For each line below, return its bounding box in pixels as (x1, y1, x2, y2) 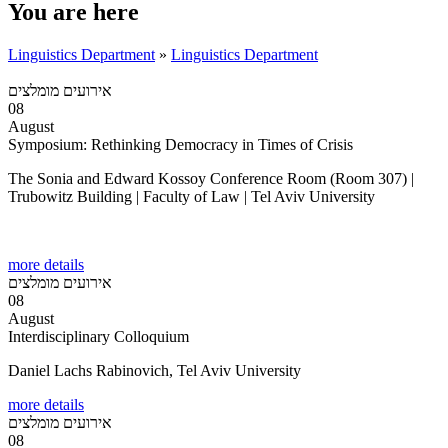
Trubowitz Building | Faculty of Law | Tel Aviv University (8, 187, 375, 205)
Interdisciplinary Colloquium (8, 327, 189, 345)
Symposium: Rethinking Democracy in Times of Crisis (8, 135, 353, 153)
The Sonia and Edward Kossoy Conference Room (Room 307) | (8, 169, 414, 187)
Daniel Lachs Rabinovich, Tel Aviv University (8, 361, 301, 379)
